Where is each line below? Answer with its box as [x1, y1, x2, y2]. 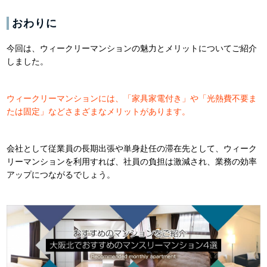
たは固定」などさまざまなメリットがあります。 [7, 106, 191, 116]
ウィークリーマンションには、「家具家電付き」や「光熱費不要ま [7, 93, 257, 103]
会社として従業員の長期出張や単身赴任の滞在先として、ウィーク [7, 143, 257, 153]
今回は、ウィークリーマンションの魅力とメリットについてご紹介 [7, 43, 257, 53]
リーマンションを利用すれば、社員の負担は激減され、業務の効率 [7, 156, 257, 166]
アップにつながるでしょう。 [7, 169, 116, 179]
